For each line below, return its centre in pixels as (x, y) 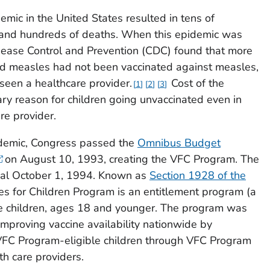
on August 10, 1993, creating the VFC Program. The (131, 159)
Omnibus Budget (179, 143)
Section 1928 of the (197, 176)
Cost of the (196, 83)
